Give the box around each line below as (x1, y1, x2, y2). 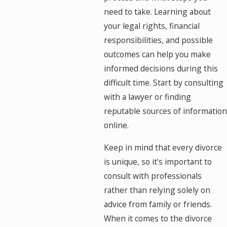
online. (103, 120, 129, 131)
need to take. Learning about (103, 6, 211, 18)
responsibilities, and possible (103, 34, 213, 46)
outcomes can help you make (103, 49, 211, 60)
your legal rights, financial (103, 20, 200, 32)
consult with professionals (103, 170, 202, 181)
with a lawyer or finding (103, 91, 191, 103)
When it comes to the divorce (103, 212, 212, 224)
